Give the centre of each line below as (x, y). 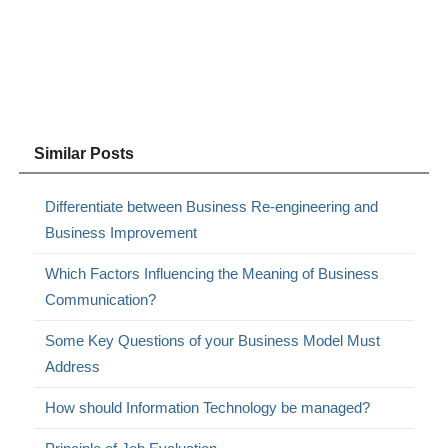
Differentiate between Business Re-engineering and (212, 206)
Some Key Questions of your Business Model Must (213, 340)
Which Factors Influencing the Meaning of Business (212, 273)
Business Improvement (121, 232)
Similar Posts (84, 153)
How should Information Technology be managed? (208, 407)
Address (73, 366)
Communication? (101, 299)
